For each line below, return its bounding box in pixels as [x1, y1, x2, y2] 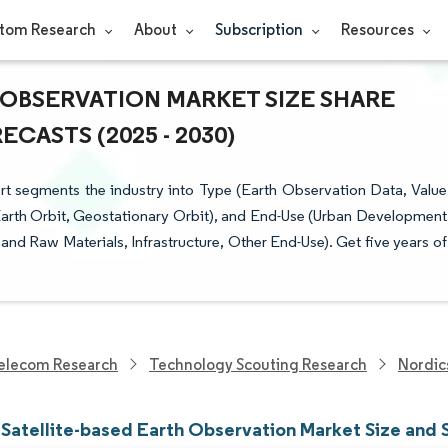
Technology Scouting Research [149, 354, 367, 374]
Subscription [214, 20, 306, 39]
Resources [340, 20, 417, 39]
